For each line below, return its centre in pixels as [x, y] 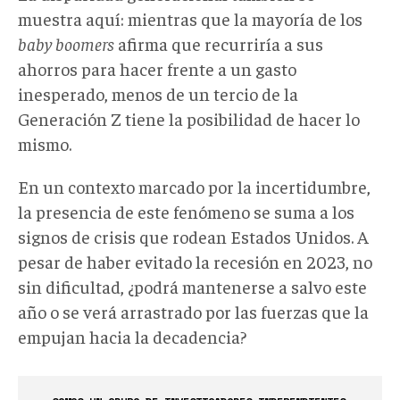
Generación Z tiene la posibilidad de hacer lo [189, 118]
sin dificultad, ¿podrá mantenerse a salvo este [192, 286]
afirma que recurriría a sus [219, 43]
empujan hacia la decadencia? [132, 336]
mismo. [45, 143]
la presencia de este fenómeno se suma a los [186, 211]
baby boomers [66, 43]
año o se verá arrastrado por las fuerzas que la [193, 311]
